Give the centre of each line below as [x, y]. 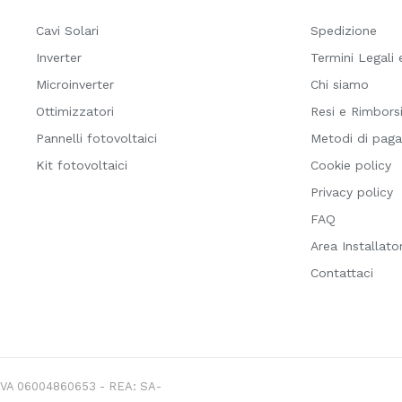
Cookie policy [350, 166]
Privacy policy [351, 192]
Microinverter [74, 85]
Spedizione [343, 31]
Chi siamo [339, 85]
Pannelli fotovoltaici [96, 139]
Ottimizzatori [74, 112]
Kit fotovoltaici [81, 166]
